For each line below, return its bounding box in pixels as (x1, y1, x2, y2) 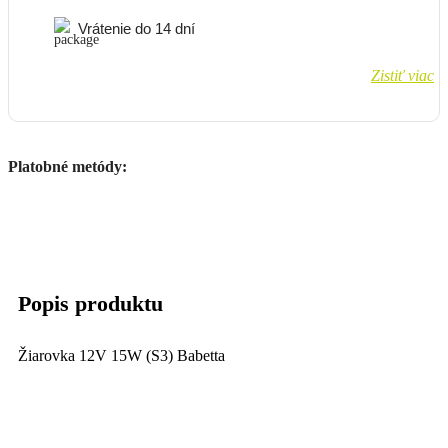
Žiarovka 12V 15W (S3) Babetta (18, 346, 225, 364)
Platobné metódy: (8, 157, 127, 175)
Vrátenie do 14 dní (78, 20, 195, 38)
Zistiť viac (371, 66, 434, 84)
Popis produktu (18, 290, 163, 316)
